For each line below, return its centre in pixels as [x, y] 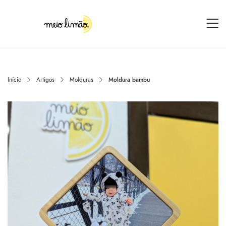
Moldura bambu [129, 80]
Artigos [45, 80]
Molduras [81, 80]
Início [14, 80]
